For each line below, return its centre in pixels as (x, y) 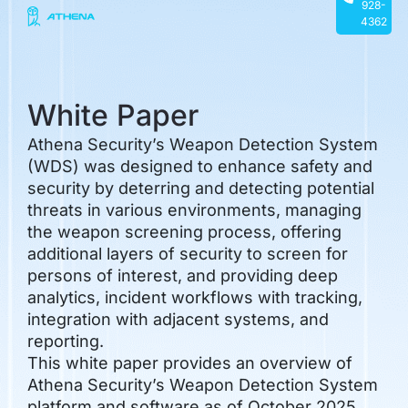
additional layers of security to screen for (187, 253)
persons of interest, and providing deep (182, 275)
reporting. (65, 341)
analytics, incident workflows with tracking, (194, 297)
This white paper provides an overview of (189, 362)
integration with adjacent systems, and (178, 319)
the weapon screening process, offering (184, 231)
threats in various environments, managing (194, 209)
